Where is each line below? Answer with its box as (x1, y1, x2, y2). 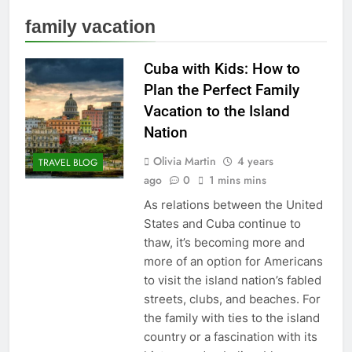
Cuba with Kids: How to (143, 60, 300, 79)
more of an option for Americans (143, 254, 323, 269)
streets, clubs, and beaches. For (143, 291, 321, 307)
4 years (236, 153, 273, 170)
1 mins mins (208, 172, 266, 189)
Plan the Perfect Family (143, 81, 299, 100)
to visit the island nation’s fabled (143, 273, 321, 288)
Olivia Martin (152, 153, 216, 170)
